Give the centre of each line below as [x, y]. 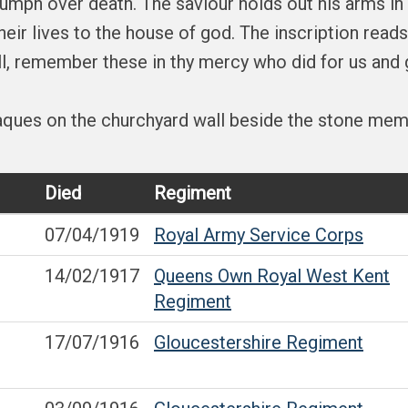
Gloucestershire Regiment [259, 342]
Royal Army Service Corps [259, 235]
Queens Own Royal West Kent [272, 276]
